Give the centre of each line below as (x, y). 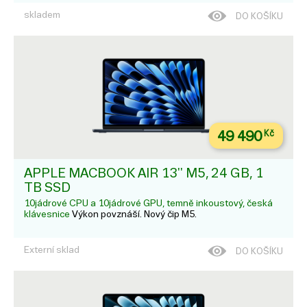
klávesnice (48, 214)
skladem (42, 14)
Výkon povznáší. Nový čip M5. (134, 214)
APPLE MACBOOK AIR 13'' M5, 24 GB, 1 (144, 173)
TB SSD (47, 188)
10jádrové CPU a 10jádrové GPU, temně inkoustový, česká (148, 204)
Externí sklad (52, 250)
